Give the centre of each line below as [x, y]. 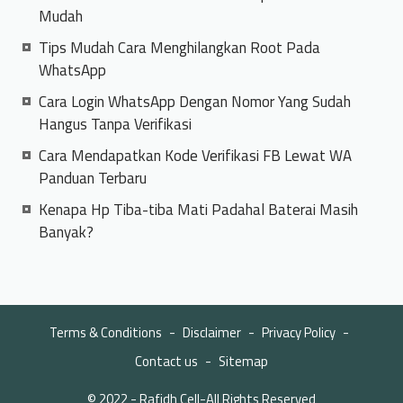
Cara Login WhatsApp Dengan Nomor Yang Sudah [195, 102]
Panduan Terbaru [93, 179]
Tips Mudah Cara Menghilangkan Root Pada [180, 48]
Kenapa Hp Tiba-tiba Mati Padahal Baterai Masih [199, 210]
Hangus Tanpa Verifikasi [116, 125]
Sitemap [243, 362]
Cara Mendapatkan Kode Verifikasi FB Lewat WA [196, 156]
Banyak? [67, 233]
